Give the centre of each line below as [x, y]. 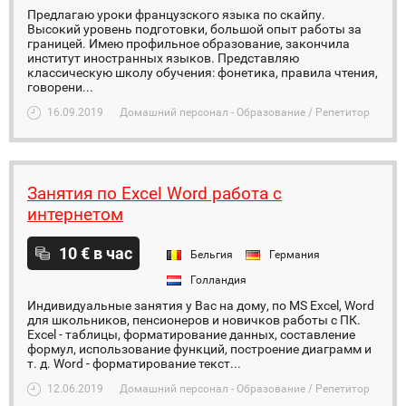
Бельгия [212, 255]
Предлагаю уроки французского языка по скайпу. [176, 14]
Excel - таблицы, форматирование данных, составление [191, 334]
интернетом [75, 214]
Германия [295, 255]
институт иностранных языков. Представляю [163, 58]
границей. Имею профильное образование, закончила [188, 43]
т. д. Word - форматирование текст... [134, 363]
